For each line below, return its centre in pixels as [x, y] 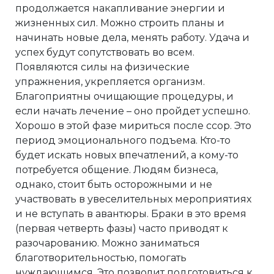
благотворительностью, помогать [101, 258]
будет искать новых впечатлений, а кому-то [127, 155]
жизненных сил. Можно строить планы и [120, 23]
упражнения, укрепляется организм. [110, 82]
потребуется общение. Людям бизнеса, [117, 170]
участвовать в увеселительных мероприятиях [133, 199]
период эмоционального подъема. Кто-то [123, 141]
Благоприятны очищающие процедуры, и [124, 97]
